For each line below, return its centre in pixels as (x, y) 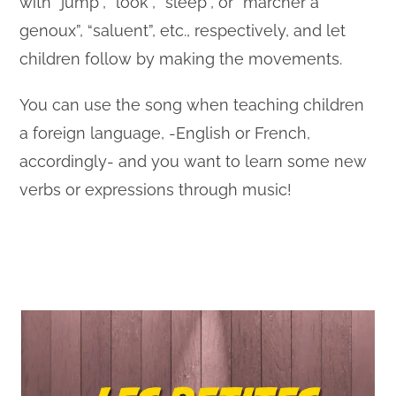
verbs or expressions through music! (156, 190)
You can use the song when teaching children (192, 105)
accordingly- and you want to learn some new (194, 162)
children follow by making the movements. (181, 59)
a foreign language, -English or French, (165, 133)
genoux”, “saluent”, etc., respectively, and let (183, 31)
